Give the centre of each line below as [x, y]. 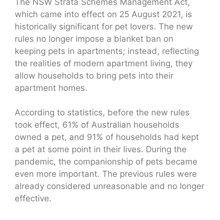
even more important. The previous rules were [106, 174]
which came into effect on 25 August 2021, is [103, 14]
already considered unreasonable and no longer [110, 186]
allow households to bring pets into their [94, 75]
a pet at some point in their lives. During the [101, 150]
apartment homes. [51, 88]
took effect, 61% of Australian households [97, 125]
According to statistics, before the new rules [102, 113]
